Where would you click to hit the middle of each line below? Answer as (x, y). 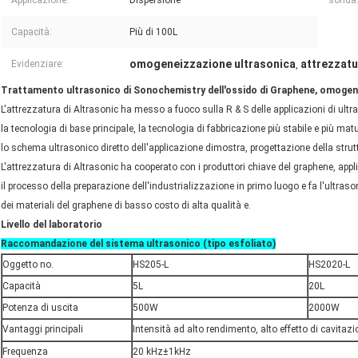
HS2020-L (329, 265)
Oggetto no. (28, 265)
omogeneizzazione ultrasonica (213, 64)
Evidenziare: (38, 64)
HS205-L (151, 265)
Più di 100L (153, 32)
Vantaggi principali (43, 330)
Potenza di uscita (40, 308)
